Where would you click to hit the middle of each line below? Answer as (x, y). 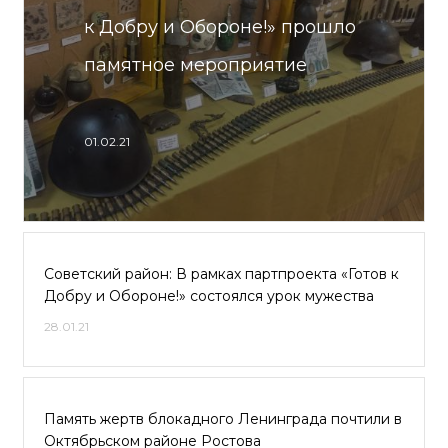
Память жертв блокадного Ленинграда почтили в (223, 419)
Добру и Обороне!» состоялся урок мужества (209, 296)
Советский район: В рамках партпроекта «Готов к (221, 274)
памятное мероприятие (195, 65)
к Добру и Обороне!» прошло (220, 27)
